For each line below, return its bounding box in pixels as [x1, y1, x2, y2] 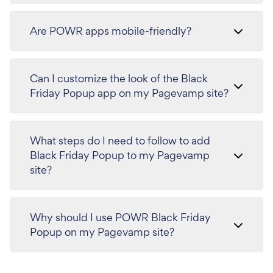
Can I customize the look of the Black [30, 71, 208, 85]
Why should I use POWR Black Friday [30, 210, 211, 224]
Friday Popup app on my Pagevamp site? [30, 86, 229, 100]
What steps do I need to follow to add [30, 133, 210, 147]
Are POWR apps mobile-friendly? [30, 24, 191, 38]
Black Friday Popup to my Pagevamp [30, 148, 210, 162]
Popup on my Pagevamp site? [30, 225, 174, 239]
